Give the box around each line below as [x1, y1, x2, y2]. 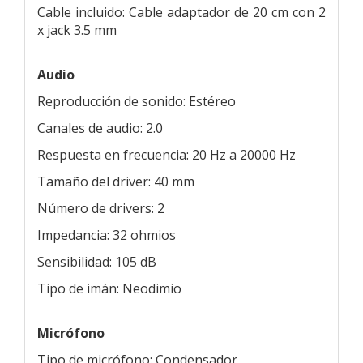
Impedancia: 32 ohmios [37, 225, 176, 244]
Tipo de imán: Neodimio [37, 279, 181, 297]
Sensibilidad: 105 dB [37, 252, 156, 271]
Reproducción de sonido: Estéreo [37, 92, 236, 110]
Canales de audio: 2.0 [37, 118, 163, 137]
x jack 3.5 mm [37, 20, 117, 39]
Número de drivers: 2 [37, 199, 164, 217]
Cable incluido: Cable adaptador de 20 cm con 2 [37, 2, 326, 21]
